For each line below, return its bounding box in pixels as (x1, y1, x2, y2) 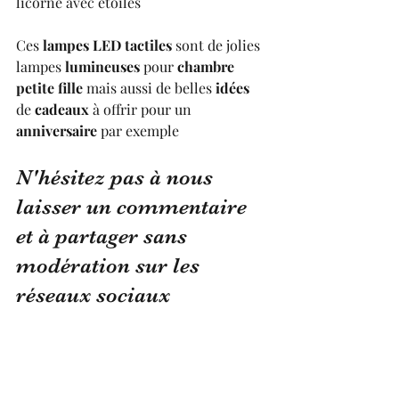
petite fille (16, 77, 83, 97)
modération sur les (16, 252, 205, 278)
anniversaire (16, 120, 97, 140)
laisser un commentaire (16, 193, 252, 219)
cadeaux (35, 99, 89, 118)
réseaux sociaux (16, 281, 175, 307)
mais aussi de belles (83, 77, 212, 97)
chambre (177, 56, 238, 76)
